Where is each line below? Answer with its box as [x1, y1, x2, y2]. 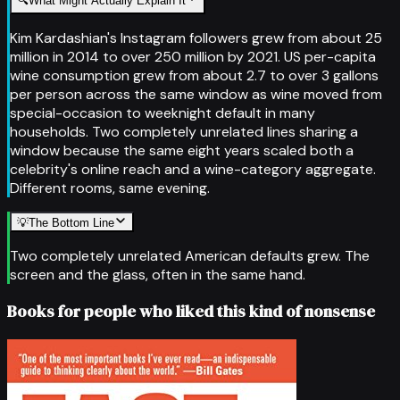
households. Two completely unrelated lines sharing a [10, 121, 358, 141]
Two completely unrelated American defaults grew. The [10, 246, 370, 265]
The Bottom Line [29, 215, 114, 229]
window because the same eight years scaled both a [10, 140, 354, 160]
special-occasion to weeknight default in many [10, 103, 315, 122]
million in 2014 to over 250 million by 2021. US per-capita [10, 46, 376, 66]
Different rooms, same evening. [10, 178, 210, 197]
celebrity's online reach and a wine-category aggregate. [10, 159, 376, 179]
